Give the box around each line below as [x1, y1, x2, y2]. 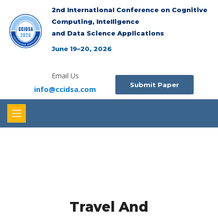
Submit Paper [130, 80, 179, 89]
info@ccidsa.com [34, 84, 96, 94]
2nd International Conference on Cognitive [52, 6, 207, 14]
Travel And [69, 199, 148, 215]
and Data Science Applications [52, 29, 164, 37]
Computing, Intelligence [52, 18, 139, 25]
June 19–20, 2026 [52, 45, 112, 53]
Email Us [51, 71, 79, 80]
